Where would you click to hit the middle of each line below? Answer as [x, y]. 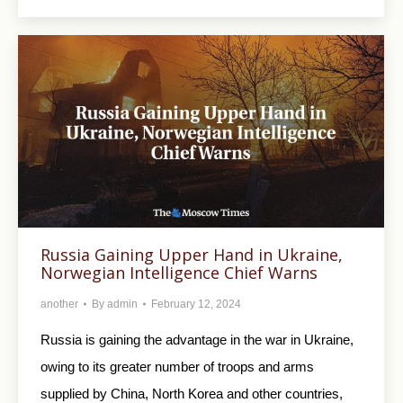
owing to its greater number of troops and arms [177, 366]
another [59, 304]
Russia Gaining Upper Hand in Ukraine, [192, 254]
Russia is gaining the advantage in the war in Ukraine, [197, 339]
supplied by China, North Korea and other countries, [192, 393]
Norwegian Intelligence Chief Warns [179, 272]
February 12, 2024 [196, 304]
